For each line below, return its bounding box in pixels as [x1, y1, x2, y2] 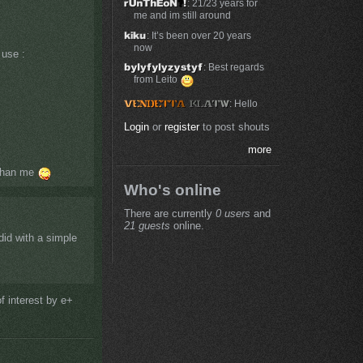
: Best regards [203, 62, 264, 73]
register [164, 120, 199, 133]
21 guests [123, 219, 170, 232]
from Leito [133, 74, 180, 85]
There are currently [123, 207, 216, 220]
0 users [215, 207, 250, 220]
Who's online [123, 181, 221, 199]
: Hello [228, 97, 258, 109]
